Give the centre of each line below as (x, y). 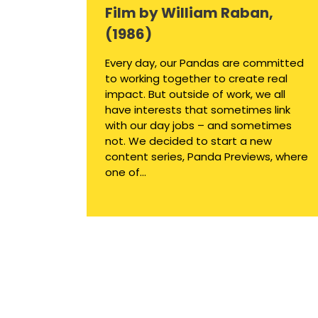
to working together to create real (196, 79)
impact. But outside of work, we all (195, 94)
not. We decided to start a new (188, 141)
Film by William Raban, (189, 13)
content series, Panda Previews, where (207, 157)
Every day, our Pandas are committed (204, 63)
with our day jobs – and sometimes (198, 126)
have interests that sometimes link (198, 110)
